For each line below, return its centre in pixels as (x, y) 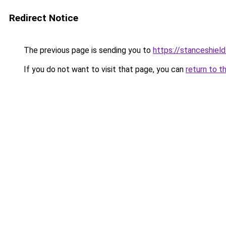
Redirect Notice (44, 18)
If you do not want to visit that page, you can (104, 69)
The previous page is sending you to (87, 50)
